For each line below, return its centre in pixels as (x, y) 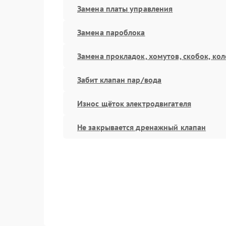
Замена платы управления (125, 8)
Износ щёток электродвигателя (134, 103)
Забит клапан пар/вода (120, 79)
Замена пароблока (111, 32)
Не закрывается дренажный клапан (142, 127)
